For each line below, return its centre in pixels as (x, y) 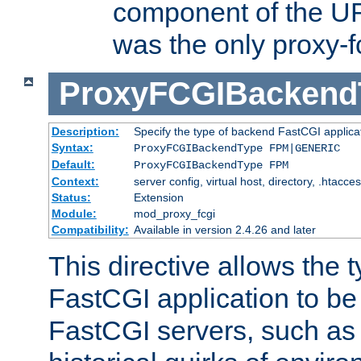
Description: (85, 131)
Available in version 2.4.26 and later (224, 229)
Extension (158, 197)
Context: (75, 181)
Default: (73, 164)
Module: (74, 213)
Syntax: (72, 147)
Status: (71, 197)
